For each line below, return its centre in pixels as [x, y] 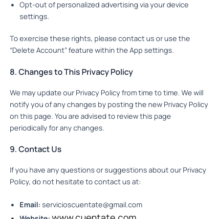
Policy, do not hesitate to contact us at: [75, 182]
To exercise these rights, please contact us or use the [100, 38]
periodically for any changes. [57, 127]
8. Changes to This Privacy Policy [71, 72]
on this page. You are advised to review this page [90, 116]
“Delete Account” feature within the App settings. [92, 50]
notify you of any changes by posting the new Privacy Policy [109, 104]
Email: [30, 205]
